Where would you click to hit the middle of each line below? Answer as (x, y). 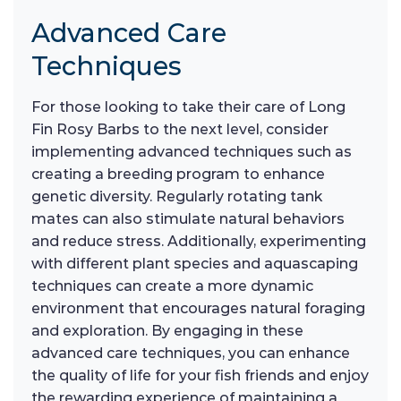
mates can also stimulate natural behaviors (188, 219)
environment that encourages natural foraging (198, 309)
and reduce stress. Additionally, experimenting (199, 242)
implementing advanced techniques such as (192, 152)
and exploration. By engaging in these (167, 331)
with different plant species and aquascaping (195, 264)
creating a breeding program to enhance (178, 175)
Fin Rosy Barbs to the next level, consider (180, 130)
